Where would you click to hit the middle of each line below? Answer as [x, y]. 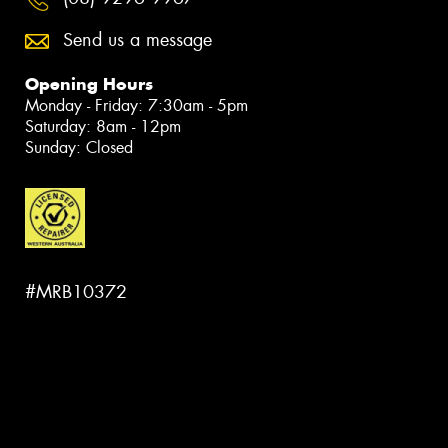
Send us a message [137, 40]
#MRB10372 [76, 291]
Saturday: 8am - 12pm [103, 127]
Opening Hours [89, 84]
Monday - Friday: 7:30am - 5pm [136, 106]
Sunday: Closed [79, 148]
